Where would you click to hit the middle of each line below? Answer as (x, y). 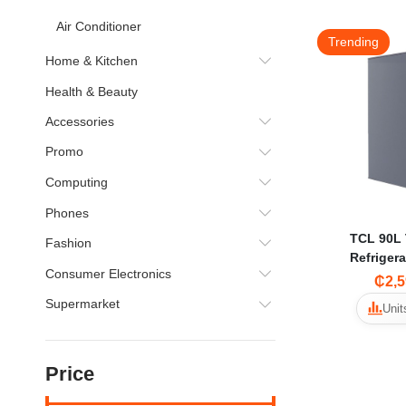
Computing (77, 183)
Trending (353, 42)
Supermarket (82, 304)
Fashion (68, 243)
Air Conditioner (99, 26)
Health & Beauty (92, 91)
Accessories (80, 122)
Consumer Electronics (108, 274)
